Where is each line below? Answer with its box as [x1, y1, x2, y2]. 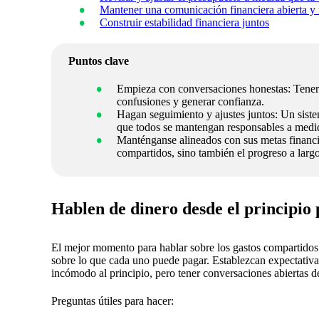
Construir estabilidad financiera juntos [100, 16, 269, 29]
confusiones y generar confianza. [117, 95, 264, 108]
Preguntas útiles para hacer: [51, 294, 174, 307]
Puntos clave [68, 55, 129, 68]
